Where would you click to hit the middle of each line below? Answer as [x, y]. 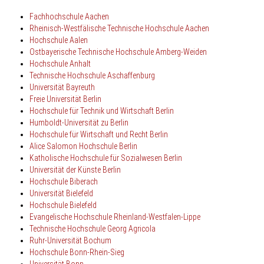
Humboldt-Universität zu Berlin [79, 122]
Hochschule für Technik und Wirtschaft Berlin [102, 110]
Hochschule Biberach [64, 181]
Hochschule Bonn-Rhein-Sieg [78, 252]
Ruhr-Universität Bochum [71, 240]
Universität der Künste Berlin [75, 169]
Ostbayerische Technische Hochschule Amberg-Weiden [118, 52]
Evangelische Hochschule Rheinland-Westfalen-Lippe [115, 217]
